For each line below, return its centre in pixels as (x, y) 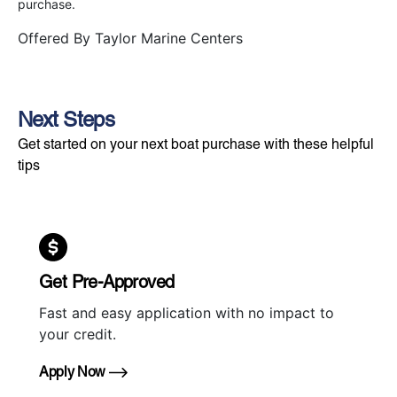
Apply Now (74, 372)
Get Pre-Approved (107, 282)
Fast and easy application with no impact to (187, 313)
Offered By (56, 39)
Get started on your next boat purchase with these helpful (196, 144)
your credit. (78, 335)
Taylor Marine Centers (169, 39)
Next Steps (66, 120)
